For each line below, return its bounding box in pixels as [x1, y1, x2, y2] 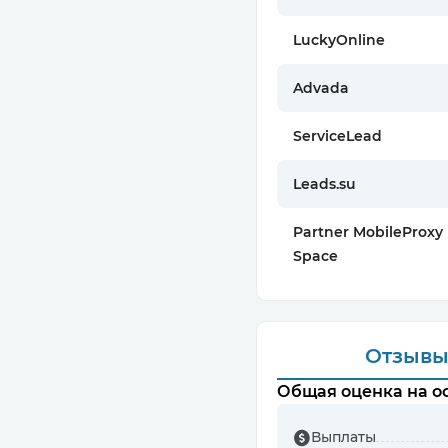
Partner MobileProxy [293, 223, 443, 242]
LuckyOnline [293, 31, 385, 50]
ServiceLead [293, 127, 382, 146]
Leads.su [293, 175, 356, 194]
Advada [293, 79, 349, 98]
